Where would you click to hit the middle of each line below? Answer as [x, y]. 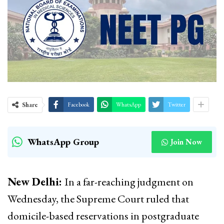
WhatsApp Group [63, 142]
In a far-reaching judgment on [129, 182]
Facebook [78, 105]
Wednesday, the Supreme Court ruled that [98, 199]
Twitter [176, 105]
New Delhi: [36, 182]
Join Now [186, 142]
